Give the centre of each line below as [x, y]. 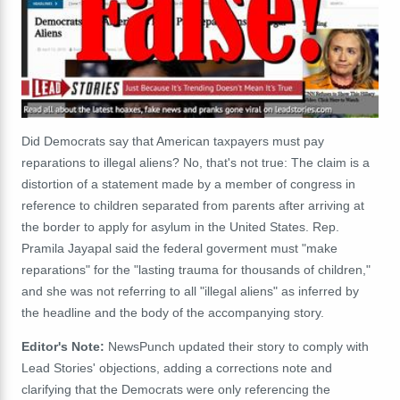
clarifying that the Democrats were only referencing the [176, 389]
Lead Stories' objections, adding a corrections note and [177, 367]
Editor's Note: [63, 346]
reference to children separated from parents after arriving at [193, 205]
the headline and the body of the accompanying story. [173, 312]
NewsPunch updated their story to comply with [237, 346]
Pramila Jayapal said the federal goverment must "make [179, 248]
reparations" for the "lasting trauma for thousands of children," [196, 269]
